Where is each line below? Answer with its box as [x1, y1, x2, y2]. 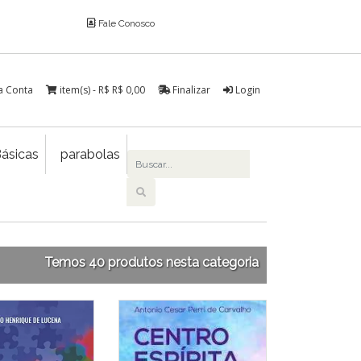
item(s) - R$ [60, 83, 112, 97]
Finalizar [170, 83, 210, 97]
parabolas [60, 147, 121, 162]
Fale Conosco [95, 18, 155, 29]
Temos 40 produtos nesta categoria [44, 255, 259, 270]
